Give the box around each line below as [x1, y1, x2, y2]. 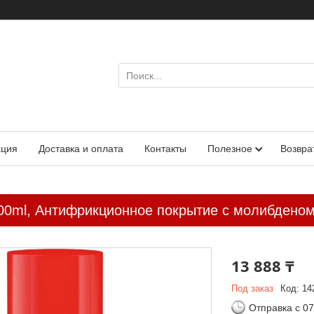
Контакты [144, 143, 186, 154]
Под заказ [231, 283, 273, 294]
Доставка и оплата [39, 143, 123, 154]
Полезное [207, 143, 252, 154]
